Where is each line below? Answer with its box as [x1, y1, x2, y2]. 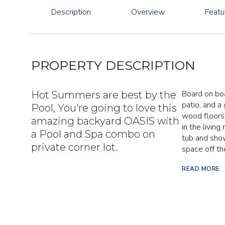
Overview [131, 7, 165, 18]
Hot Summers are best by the [31, 89, 176, 101]
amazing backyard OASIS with [31, 115, 179, 127]
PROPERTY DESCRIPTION [31, 58, 195, 73]
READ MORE [182, 165, 220, 173]
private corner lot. [31, 141, 118, 153]
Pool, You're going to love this [31, 102, 177, 114]
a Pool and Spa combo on [31, 128, 155, 140]
